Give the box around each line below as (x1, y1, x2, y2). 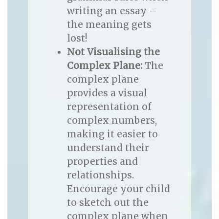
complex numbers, (66, 114, 157, 127)
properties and (66, 155, 138, 168)
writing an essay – (66, 5, 157, 17)
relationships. (66, 169, 134, 181)
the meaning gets (66, 19, 152, 31)
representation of (66, 101, 152, 113)
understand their (66, 142, 149, 154)
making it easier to (66, 128, 158, 140)
